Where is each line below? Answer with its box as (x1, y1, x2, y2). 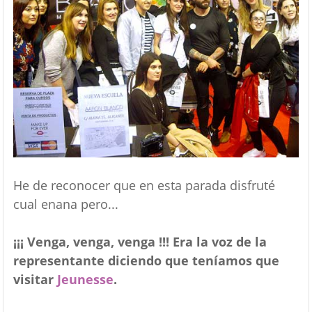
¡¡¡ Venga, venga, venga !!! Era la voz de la (13, 233, 267, 251)
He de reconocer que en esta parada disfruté (13, 177, 275, 194)
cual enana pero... (13, 196, 118, 213)
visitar (13, 271, 57, 288)
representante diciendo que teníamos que (13, 252, 279, 270)
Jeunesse (56, 271, 114, 288)
